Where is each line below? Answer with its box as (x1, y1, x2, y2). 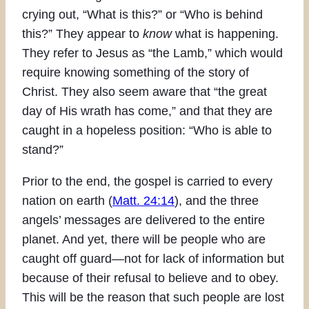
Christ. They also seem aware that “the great (22, 84, 267, 99)
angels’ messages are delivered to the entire (22, 212, 265, 227)
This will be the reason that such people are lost (22, 290, 284, 304)
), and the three (175, 193, 259, 208)
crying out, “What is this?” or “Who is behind (22, 7, 263, 21)
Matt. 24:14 (112, 193, 175, 208)
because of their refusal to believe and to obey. (22, 270, 279, 285)
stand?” (22, 142, 63, 157)
